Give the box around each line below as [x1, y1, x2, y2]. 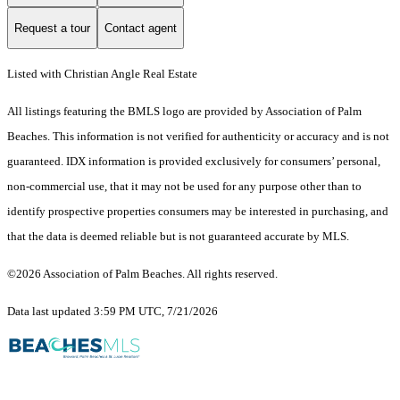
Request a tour [14, 21, 90, 35]
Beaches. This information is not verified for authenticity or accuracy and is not [7, 129, 389, 144]
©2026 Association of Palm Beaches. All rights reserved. [7, 267, 280, 281]
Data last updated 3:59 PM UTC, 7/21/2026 [7, 304, 218, 319]
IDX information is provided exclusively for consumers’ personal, [66, 154, 380, 169]
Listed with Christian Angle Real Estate [7, 67, 197, 81]
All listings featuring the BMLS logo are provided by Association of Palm [7, 104, 362, 119]
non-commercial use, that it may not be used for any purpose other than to [7, 179, 362, 194]
